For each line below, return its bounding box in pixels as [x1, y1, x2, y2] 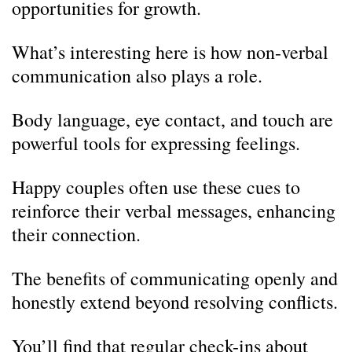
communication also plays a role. [12, 63, 262, 88]
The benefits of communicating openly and [12, 266, 338, 291]
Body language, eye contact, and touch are [12, 107, 333, 132]
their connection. [12, 222, 141, 247]
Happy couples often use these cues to [12, 174, 300, 200]
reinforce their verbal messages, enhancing [12, 198, 335, 223]
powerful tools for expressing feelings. [12, 130, 300, 156]
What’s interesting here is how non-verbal [12, 39, 328, 64]
